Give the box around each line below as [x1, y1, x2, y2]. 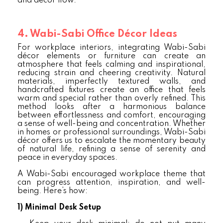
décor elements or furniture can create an [17, 52, 206, 60]
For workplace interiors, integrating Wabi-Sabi [17, 44, 206, 52]
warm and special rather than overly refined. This [17, 95, 206, 103]
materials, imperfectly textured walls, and [17, 78, 206, 86]
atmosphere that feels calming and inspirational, [17, 61, 206, 69]
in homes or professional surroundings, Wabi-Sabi [17, 128, 206, 136]
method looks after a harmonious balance [17, 103, 206, 111]
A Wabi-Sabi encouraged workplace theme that [17, 170, 206, 178]
